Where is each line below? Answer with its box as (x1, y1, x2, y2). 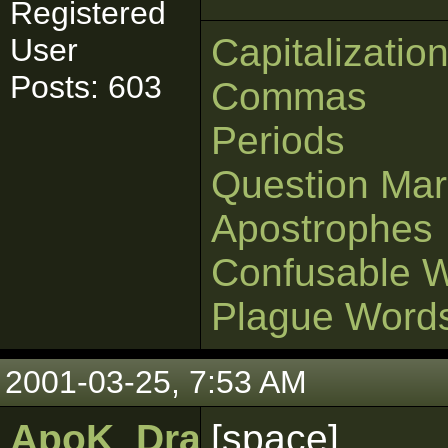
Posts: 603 (10, 69, 162, 105)
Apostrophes (211, 207, 433, 250)
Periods (211, 119, 345, 162)
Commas (211, 75, 367, 118)
